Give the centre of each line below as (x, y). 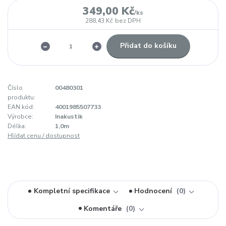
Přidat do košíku (148, 46)
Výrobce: (20, 117)
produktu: (21, 98)
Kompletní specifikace (72, 191)
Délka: (17, 126)
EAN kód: (21, 107)
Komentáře (104, 208)
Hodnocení (154, 191)
